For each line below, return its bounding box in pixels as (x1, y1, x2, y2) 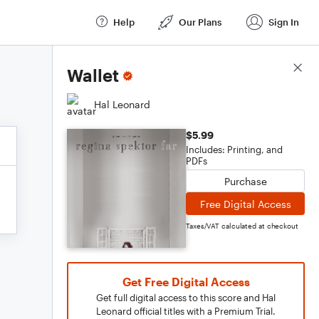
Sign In (268, 16, 299, 28)
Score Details (241, 62, 305, 75)
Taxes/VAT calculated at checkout (186, 221, 298, 230)
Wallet (67, 65, 119, 85)
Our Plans (179, 16, 221, 28)
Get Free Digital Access (122, 275, 250, 288)
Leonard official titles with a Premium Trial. (96, 305, 276, 317)
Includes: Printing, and (186, 144, 283, 155)
